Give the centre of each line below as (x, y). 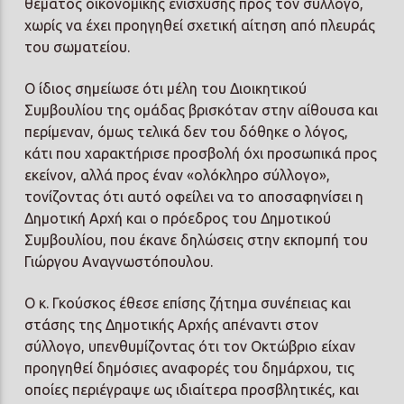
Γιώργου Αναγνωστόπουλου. (119, 261)
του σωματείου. (78, 46)
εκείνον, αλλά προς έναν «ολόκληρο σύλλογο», (178, 174)
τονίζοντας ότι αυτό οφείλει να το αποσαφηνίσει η (194, 196)
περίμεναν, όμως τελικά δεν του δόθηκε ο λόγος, (187, 131)
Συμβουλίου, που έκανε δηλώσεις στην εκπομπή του (197, 239)
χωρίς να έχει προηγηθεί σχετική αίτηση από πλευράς (200, 25)
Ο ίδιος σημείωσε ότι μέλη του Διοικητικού (166, 88)
